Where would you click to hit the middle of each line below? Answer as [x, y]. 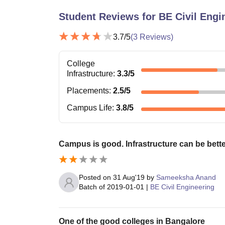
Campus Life [89, 108]
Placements [88, 91]
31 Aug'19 [129, 178]
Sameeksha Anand [186, 178]
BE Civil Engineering [182, 187]
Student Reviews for [109, 17]
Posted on [96, 178]
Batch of [92, 187]
